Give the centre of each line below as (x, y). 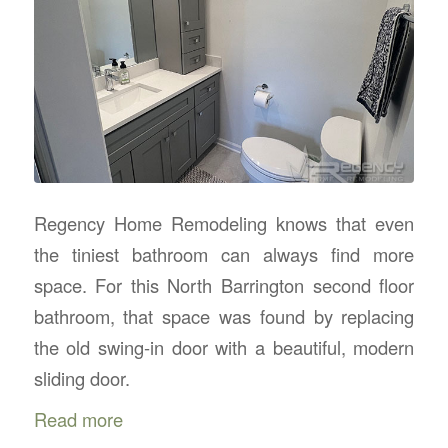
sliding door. (81, 378)
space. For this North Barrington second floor (224, 285)
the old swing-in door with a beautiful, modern (224, 347)
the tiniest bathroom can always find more (224, 254)
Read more (78, 419)
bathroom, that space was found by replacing (224, 316)
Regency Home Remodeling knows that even (224, 223)
